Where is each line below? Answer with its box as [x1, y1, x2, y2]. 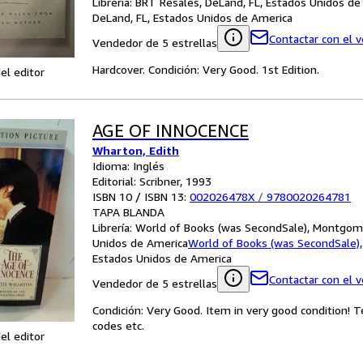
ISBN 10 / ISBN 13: [92, 190, 190, 203]
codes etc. [92, 318, 144, 332]
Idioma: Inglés [92, 159, 164, 173]
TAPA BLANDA [92, 205, 164, 219]
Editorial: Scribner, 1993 [92, 174, 211, 188]
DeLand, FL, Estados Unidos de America [92, 11, 293, 24]
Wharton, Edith [92, 143, 179, 157]
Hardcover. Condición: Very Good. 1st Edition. [92, 62, 319, 76]
